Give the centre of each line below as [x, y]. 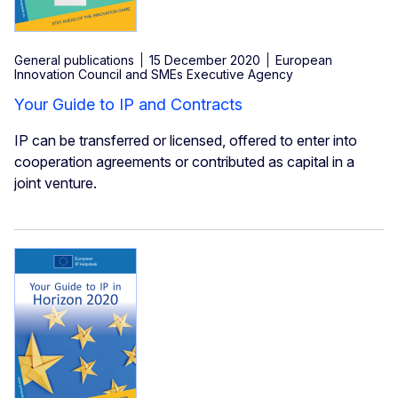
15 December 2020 [205, 60]
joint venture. [56, 183]
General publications [74, 60]
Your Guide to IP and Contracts [128, 105]
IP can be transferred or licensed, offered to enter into [186, 141]
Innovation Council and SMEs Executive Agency [154, 75]
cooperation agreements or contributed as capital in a [184, 162]
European [304, 60]
